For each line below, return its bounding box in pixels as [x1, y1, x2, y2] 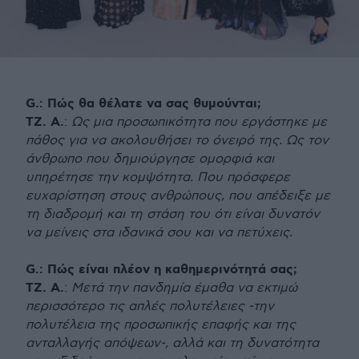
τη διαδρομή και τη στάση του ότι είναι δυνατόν [26, 207, 320, 223]
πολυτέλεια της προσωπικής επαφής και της [26, 317, 296, 333]
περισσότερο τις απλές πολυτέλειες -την [26, 299, 274, 315]
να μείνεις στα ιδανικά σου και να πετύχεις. [26, 225, 292, 241]
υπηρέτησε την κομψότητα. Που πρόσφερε [26, 170, 290, 186]
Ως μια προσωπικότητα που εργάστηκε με [71, 115, 327, 131]
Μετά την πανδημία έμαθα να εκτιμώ [71, 280, 297, 296]
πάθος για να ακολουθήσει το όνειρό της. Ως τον [26, 133, 329, 149]
